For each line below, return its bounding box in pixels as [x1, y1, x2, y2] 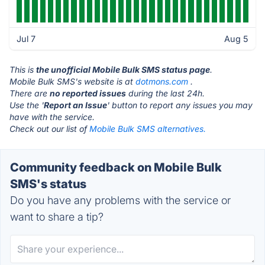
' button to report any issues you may [107, 100, 253, 110]
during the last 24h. [126, 88, 205, 98]
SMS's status [10, 177, 86, 191]
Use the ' [9, 100, 44, 110]
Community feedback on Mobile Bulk [10, 160, 222, 174]
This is [9, 64, 36, 75]
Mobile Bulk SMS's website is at [9, 76, 135, 86]
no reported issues [50, 88, 126, 98]
